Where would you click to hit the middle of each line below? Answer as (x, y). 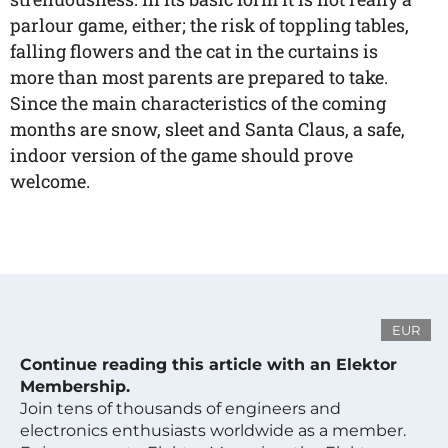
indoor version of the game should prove (181, 155)
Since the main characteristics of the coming (198, 103)
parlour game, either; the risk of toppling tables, (209, 25)
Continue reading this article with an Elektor (208, 364)
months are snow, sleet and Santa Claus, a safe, (207, 129)
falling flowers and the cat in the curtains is (194, 51)
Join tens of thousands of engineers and (180, 408)
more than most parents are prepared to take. (199, 77)
